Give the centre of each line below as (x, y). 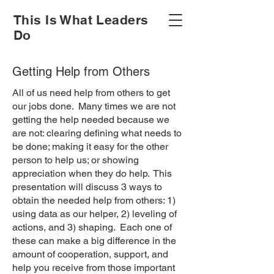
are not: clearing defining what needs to (97, 133)
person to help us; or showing (76, 160)
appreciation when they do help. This (92, 173)
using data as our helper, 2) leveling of (94, 214)
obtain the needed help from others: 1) (94, 200)
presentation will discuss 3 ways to (87, 187)
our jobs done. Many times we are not (94, 106)
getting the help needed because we (91, 120)
